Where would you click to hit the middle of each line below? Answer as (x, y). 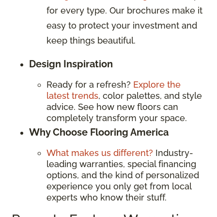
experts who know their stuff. (107, 198)
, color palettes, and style (150, 96)
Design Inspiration (71, 64)
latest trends (72, 96)
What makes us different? (101, 153)
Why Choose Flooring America (99, 132)
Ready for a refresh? (90, 85)
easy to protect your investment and (122, 26)
